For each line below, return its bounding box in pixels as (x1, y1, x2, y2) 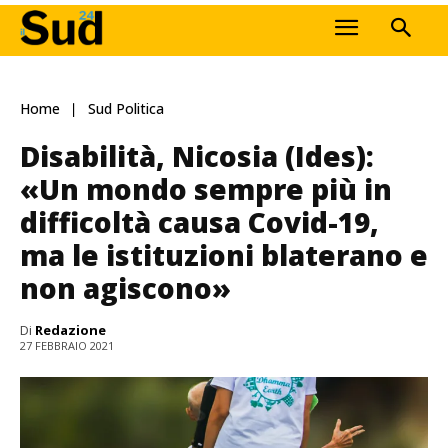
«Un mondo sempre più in (20, 169, 392, 208)
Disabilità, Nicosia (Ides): (20, 136, 374, 175)
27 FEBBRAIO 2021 (20, 338, 114, 354)
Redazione (35, 320, 106, 339)
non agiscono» (20, 268, 231, 307)
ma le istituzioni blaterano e (20, 235, 428, 274)
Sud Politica (88, 99, 164, 119)
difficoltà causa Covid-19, (20, 202, 379, 241)
